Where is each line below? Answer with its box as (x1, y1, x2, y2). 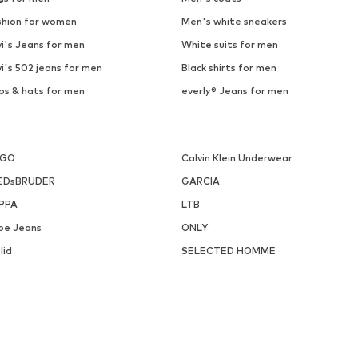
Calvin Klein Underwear (181, 152, 292, 165)
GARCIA (181, 175, 220, 188)
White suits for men (181, 38, 278, 51)
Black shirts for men (181, 62, 276, 74)
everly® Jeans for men (181, 85, 288, 97)
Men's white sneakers (181, 15, 287, 28)
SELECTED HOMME (181, 245, 276, 257)
